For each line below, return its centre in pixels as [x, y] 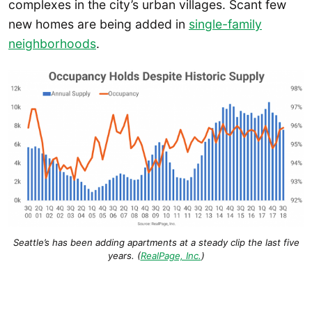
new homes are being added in [99, 24]
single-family [225, 24]
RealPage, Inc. [171, 255]
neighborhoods [52, 44]
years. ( [124, 255]
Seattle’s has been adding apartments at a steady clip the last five [156, 242]
